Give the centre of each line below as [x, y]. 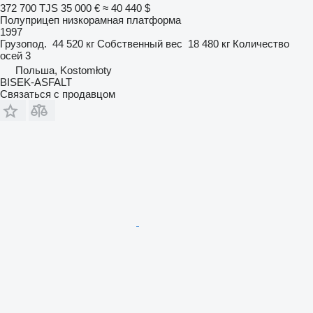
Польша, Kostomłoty [64, 70]
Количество [261, 43]
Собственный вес [140, 43]
